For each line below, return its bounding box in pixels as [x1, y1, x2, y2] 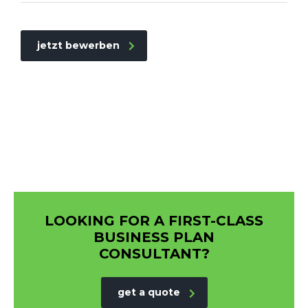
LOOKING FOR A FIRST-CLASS [45, 212, 263, 229]
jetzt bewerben [37, 39, 120, 52]
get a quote [117, 286, 180, 298]
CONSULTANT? [98, 245, 210, 262]
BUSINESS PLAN [93, 229, 214, 245]
